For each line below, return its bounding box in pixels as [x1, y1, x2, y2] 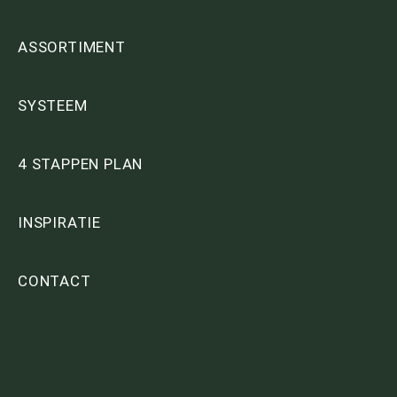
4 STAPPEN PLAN [18, 155, 144, 174]
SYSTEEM [18, 97, 88, 115]
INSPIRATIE [18, 214, 101, 232]
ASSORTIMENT [18, 38, 126, 57]
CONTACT [18, 272, 91, 291]
